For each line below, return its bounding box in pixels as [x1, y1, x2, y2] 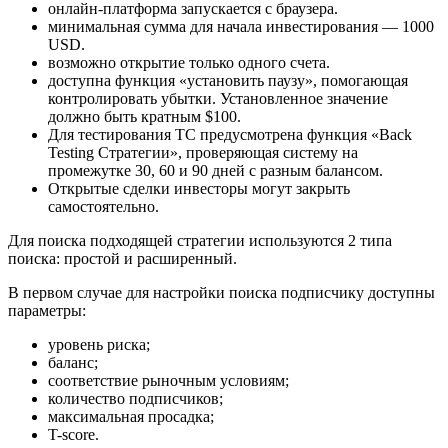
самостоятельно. [48, 198, 159, 215]
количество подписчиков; [48, 390, 223, 407]
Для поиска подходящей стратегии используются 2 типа [8, 232, 392, 249]
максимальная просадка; [48, 408, 214, 425]
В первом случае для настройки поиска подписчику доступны [8, 284, 435, 301]
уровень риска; [48, 336, 150, 353]
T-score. [48, 426, 99, 443]
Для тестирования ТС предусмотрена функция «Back [48, 126, 412, 143]
